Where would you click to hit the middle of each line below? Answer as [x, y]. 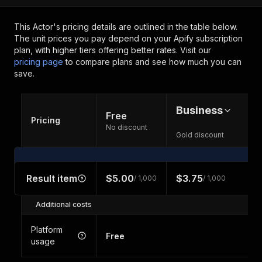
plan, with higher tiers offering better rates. [97, 50]
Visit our [196, 50]
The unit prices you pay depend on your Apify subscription [128, 38]
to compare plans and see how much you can [152, 62]
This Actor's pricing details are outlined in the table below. [126, 27]
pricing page [39, 62]
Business [199, 110]
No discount [127, 127]
